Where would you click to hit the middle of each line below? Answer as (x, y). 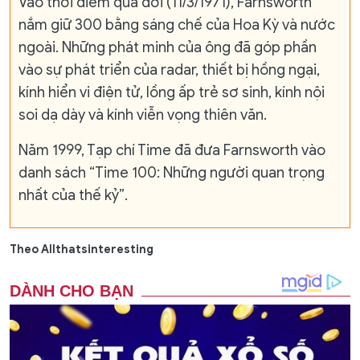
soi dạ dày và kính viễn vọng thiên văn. (143, 115)
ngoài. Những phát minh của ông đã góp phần (168, 48)
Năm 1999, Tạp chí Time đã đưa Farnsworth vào (172, 151)
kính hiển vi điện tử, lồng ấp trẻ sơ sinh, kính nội (172, 93)
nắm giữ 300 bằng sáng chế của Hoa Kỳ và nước (177, 25)
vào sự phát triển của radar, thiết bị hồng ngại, (169, 70)
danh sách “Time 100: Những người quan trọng (172, 173)
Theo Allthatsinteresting (82, 250)
